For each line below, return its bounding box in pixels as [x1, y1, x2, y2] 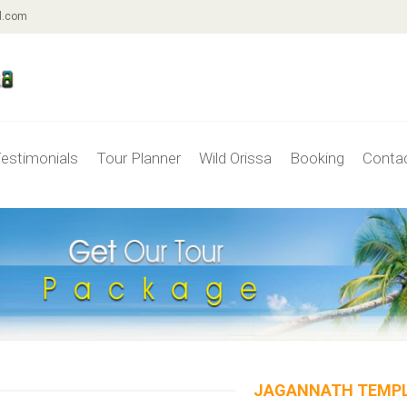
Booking [290, 148, 344, 167]
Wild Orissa [199, 148, 272, 167]
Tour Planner [96, 148, 181, 167]
